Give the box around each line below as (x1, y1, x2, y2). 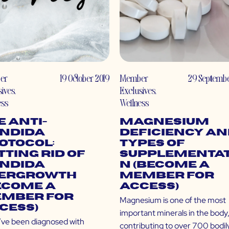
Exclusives (120, 84, 155, 97)
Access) (120, 181, 179, 192)
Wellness (120, 96, 149, 109)
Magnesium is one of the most (120, 195, 226, 206)
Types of (120, 139, 185, 149)
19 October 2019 (60, 72, 109, 85)
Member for (120, 171, 214, 181)
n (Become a (120, 160, 210, 170)
